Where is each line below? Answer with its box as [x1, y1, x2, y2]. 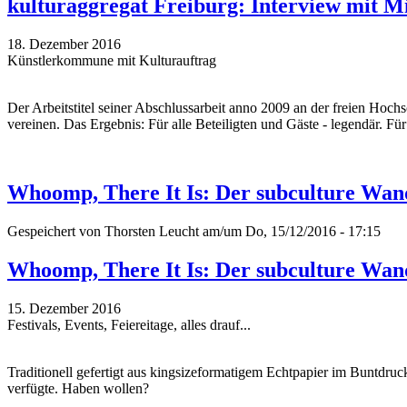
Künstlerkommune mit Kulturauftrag [7, 52, 216, 68]
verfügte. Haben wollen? [7, 381, 149, 397]
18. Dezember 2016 [7, 35, 121, 52]
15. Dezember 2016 [7, 301, 121, 317]
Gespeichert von [7, 223, 104, 240]
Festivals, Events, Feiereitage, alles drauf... [7, 317, 251, 333]
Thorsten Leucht [104, 223, 199, 240]
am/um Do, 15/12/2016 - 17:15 [199, 223, 381, 240]
